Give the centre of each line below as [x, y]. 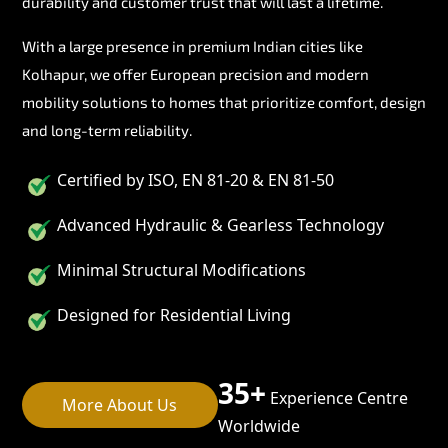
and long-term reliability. [107, 129]
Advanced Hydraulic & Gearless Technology [220, 224]
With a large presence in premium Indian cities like [192, 45]
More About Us [120, 404]
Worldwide [258, 425]
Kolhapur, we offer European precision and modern [195, 73]
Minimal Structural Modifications [181, 269]
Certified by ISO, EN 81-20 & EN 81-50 [195, 179]
